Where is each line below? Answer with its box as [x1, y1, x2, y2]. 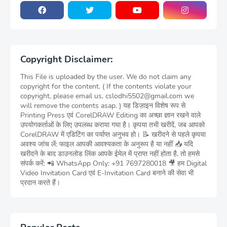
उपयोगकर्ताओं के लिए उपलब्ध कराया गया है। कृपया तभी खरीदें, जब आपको [20, 120, 205, 130]
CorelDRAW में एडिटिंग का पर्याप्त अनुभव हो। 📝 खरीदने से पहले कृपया [20, 130, 206, 139]
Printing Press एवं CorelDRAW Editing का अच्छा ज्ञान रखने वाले [20, 110, 201, 120]
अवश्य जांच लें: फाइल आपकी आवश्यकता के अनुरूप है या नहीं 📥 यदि [20, 139, 193, 149]
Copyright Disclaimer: [20, 53, 112, 65]
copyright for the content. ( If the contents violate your [20, 82, 192, 91]
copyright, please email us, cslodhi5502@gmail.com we [20, 91, 194, 101]
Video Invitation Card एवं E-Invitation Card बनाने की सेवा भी [20, 168, 194, 178]
